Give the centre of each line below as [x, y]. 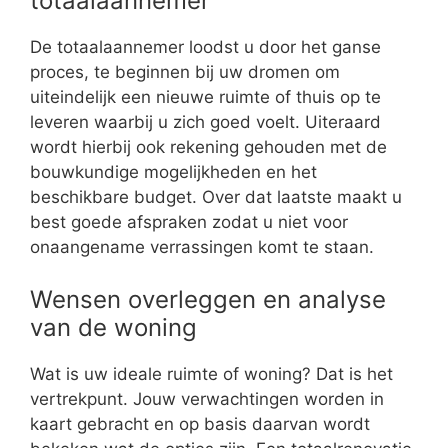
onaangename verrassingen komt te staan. [202, 247]
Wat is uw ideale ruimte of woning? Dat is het [211, 373]
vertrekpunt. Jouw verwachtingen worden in [207, 398]
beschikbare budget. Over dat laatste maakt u [216, 197]
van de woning [113, 327]
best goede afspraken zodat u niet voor [189, 222]
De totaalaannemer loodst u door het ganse [205, 47]
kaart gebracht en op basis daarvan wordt [200, 423]
